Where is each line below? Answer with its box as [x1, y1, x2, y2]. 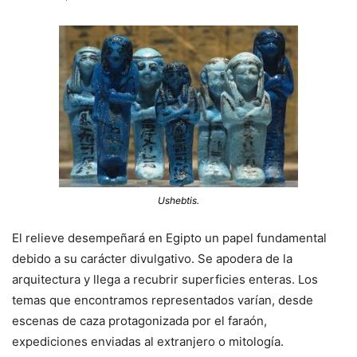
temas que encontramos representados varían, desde [12, 292, 313, 308]
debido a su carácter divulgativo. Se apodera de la [12, 250, 292, 266]
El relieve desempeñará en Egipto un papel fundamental [12, 229, 327, 245]
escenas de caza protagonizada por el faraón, [12, 312, 267, 328]
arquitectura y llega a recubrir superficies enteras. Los [12, 271, 318, 287]
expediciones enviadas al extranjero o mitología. [12, 333, 284, 349]
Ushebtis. [158, 194, 199, 206]
